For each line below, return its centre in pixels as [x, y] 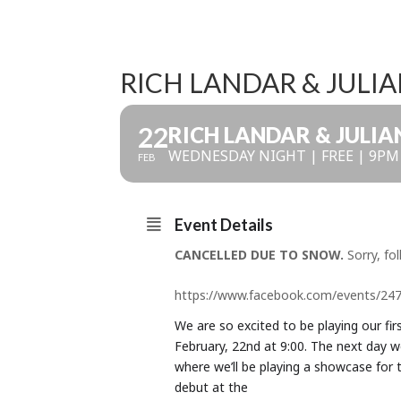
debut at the [212, 387]
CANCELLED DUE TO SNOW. [260, 255]
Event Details [224, 225]
